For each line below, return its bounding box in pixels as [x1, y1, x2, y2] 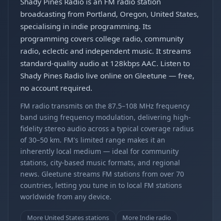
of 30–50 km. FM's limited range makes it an [20, 135, 165, 145]
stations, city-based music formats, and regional [20, 158, 180, 167]
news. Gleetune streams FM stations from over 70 [20, 169, 184, 179]
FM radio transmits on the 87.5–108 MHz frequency [20, 101, 189, 110]
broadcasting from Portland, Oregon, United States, [20, 9, 199, 19]
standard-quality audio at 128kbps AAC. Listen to [20, 58, 190, 68]
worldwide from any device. [20, 192, 111, 201]
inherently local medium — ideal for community [20, 147, 179, 156]
